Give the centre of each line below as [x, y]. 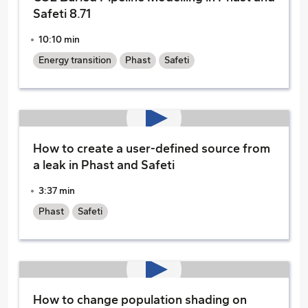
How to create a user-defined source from [152, 148]
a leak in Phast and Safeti [104, 165]
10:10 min [59, 40]
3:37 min [57, 191]
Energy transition [75, 60]
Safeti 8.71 [62, 14]
